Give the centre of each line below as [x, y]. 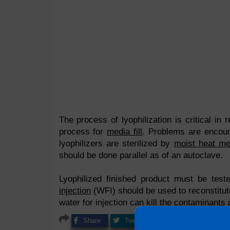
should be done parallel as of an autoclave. [141, 155]
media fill [125, 132]
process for [83, 132]
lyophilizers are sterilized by [116, 143]
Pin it [209, 220]
